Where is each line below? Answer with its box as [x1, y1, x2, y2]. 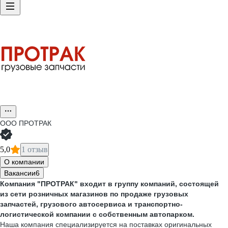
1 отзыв [21, 145, 48, 154]
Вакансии [4, 169, 36, 177]
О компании [4, 158, 44, 166]
